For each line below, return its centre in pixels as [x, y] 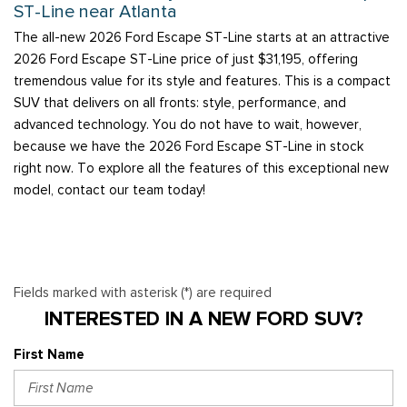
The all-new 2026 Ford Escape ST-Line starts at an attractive [202, 38]
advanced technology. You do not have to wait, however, [188, 125]
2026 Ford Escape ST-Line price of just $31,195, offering [186, 60]
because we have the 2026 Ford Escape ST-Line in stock [189, 147]
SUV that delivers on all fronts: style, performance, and [180, 103]
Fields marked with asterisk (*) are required [143, 293]
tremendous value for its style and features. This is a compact [202, 81]
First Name [49, 355]
